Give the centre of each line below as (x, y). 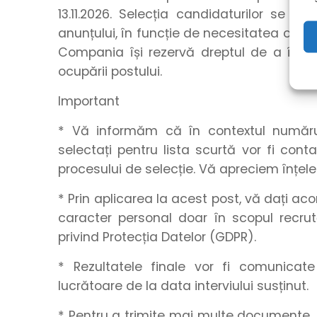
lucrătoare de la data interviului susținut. (183, 286)
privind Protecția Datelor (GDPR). (157, 237)
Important (89, 101)
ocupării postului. (110, 71)
